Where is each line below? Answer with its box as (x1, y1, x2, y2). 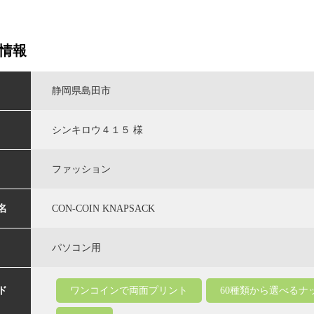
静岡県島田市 (52, 86, 111, 96)
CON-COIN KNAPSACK (52, 203, 155, 214)
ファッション (52, 164, 111, 175)
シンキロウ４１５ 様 (52, 125, 143, 135)
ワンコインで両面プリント (70, 285, 188, 296)
